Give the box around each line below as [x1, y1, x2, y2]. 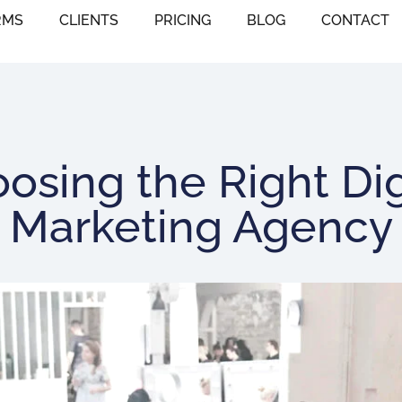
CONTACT [321, 12, 389, 29]
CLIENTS [59, 12, 118, 29]
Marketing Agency [9, 200, 393, 254]
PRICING [154, 12, 211, 29]
